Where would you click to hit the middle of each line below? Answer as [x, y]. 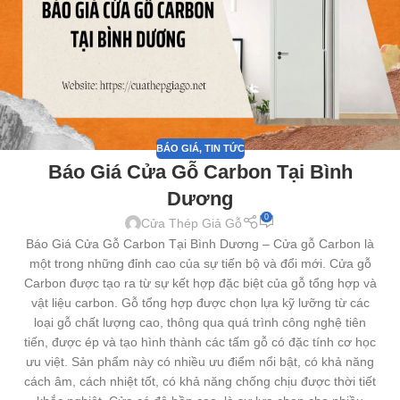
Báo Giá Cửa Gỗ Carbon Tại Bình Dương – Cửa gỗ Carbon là [200, 244]
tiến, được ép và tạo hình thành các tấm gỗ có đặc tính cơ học [200, 342]
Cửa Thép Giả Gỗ [192, 223]
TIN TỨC [224, 149]
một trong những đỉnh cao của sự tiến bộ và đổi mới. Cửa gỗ [200, 264]
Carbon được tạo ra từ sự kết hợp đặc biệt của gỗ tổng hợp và [200, 283]
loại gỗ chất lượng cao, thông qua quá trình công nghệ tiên [200, 323]
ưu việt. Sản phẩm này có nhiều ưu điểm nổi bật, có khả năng [200, 362]
